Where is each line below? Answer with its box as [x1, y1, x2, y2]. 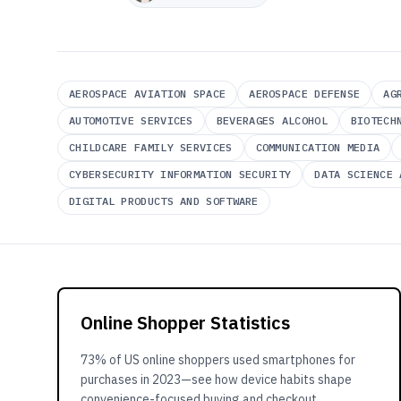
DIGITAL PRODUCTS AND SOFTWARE [69, 194, 259, 208]
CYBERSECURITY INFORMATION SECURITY [69, 167, 292, 181]
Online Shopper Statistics [81, 311, 290, 335]
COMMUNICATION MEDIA [255, 141, 380, 154]
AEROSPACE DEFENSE [249, 87, 361, 100]
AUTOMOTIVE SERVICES [69, 114, 193, 127]
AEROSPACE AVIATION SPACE [69, 87, 226, 100]
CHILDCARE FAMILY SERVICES [69, 141, 233, 154]
